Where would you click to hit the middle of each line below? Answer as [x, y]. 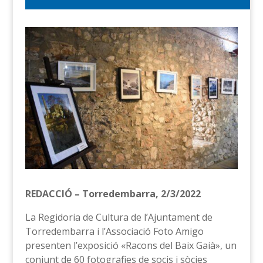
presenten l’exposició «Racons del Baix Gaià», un [131, 245]
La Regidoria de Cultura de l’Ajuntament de [119, 217]
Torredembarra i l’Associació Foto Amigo [114, 231]
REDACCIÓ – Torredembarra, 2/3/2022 [113, 193]
